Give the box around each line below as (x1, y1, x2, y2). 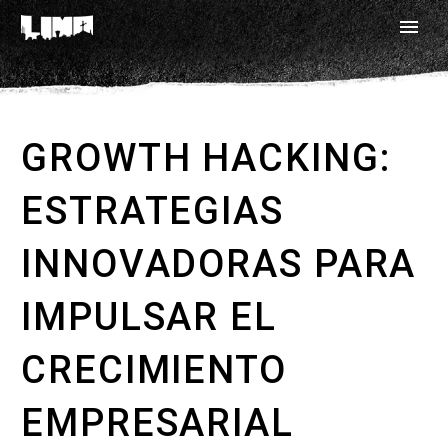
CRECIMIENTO (21, 348, 287, 392)
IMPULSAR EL (21, 295, 277, 339)
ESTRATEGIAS (21, 189, 284, 233)
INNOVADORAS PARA (21, 242, 417, 286)
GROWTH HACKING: (21, 136, 391, 180)
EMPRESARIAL (21, 401, 294, 445)
